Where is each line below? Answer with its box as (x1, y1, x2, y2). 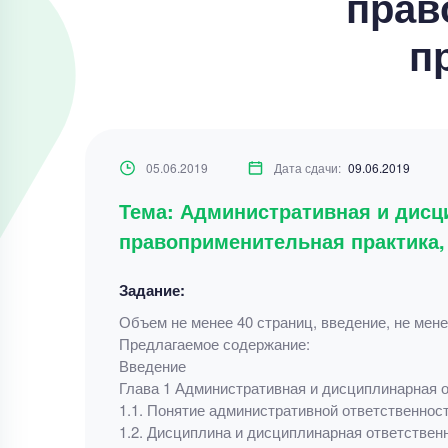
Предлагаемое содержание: (118, 333, 310, 354)
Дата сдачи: (273, 159, 344, 176)
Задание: (118, 279, 185, 301)
